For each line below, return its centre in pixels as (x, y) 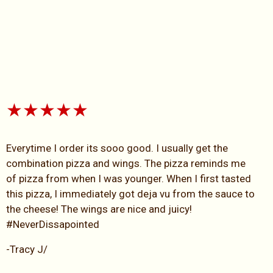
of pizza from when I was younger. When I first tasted (129, 178)
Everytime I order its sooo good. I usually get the (117, 148)
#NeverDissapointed (53, 224)
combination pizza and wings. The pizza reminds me (126, 163)
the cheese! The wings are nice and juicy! (99, 209)
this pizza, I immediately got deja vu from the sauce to (130, 193)
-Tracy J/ (27, 249)
